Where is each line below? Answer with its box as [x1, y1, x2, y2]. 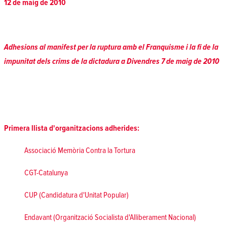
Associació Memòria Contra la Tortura [24, 145, 135, 156]
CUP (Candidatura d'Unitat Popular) [24, 190, 129, 200]
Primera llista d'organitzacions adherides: [4, 123, 139, 133]
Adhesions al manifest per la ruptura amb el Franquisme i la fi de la [4, 42, 218, 52]
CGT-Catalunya [24, 167, 68, 178]
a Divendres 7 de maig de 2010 [120, 56, 219, 66]
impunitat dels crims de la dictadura [4, 56, 120, 66]
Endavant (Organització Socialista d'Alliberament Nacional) [24, 212, 196, 222]
